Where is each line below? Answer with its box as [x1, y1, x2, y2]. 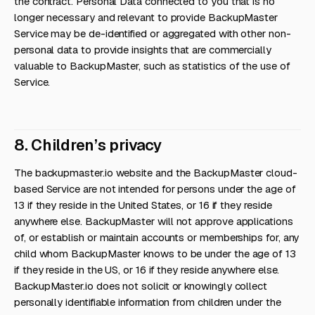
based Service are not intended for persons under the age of [14, 182, 296, 195]
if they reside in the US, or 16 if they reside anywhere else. [14, 263, 280, 276]
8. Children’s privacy [14, 135, 162, 155]
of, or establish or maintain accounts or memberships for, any [14, 231, 300, 244]
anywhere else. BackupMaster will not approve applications [14, 214, 293, 228]
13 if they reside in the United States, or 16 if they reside [14, 198, 272, 212]
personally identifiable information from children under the [14, 295, 281, 309]
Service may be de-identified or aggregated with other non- [14, 27, 291, 40]
